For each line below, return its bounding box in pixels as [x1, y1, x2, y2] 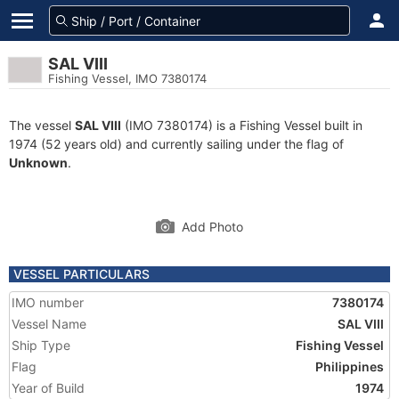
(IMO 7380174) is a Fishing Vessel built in [121, 118, 362, 133]
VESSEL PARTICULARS [13, 266, 150, 281]
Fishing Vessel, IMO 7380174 [48, 71, 207, 85]
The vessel [9, 118, 75, 133]
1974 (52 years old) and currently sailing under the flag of [9, 136, 344, 151]
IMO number [12, 295, 84, 310]
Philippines [315, 359, 384, 374]
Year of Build [12, 380, 85, 395]
